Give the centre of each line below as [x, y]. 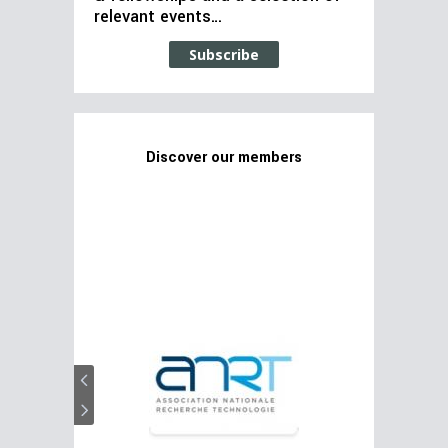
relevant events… [158, 17]
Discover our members [224, 158]
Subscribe [224, 55]
